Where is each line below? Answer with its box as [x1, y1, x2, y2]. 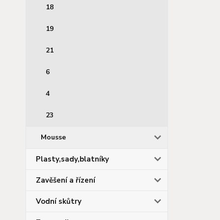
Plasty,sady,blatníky [36, 154, 109, 164]
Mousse [41, 132, 66, 142]
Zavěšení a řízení [36, 175, 95, 185]
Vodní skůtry [36, 196, 82, 206]
